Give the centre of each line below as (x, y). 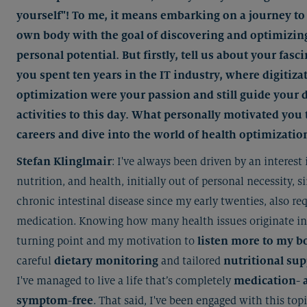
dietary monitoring (106, 261)
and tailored (191, 261)
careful (35, 261)
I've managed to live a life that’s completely (125, 281)
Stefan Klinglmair (64, 161)
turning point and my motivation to (107, 241)
